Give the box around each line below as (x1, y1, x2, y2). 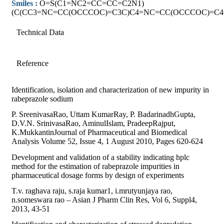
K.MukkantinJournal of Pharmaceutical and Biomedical (11, 128, 187, 137)
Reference (16, 58, 48, 67)
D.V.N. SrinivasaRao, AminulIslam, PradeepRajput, (11, 119, 175, 128)
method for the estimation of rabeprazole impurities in (11, 161, 179, 170)
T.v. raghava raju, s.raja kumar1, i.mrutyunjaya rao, (11, 186, 172, 195)
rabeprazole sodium (11, 94, 73, 103)
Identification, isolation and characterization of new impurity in (11, 85, 209, 94)
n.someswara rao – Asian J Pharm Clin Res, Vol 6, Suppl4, (11, 195, 197, 204)
